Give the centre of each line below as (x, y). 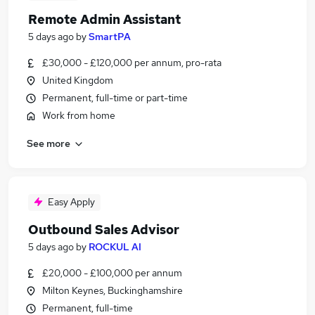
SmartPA (110, 37)
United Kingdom (78, 80)
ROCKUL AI (115, 247)
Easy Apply (71, 202)
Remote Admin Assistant (104, 19)
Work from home (79, 115)
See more (49, 143)
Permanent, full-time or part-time (115, 98)
